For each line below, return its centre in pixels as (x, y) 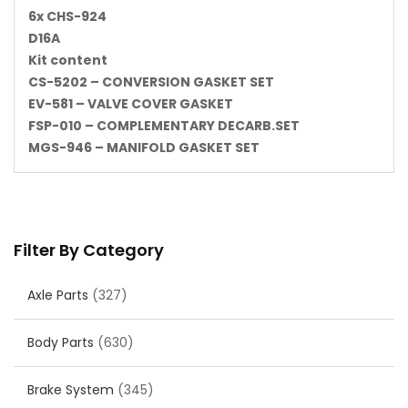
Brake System (71, 390)
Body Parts (61, 343)
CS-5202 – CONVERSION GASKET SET (151, 82)
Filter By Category (89, 250)
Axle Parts (58, 296)
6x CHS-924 (67, 17)
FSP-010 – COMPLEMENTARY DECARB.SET (164, 126)
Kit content (68, 61)
